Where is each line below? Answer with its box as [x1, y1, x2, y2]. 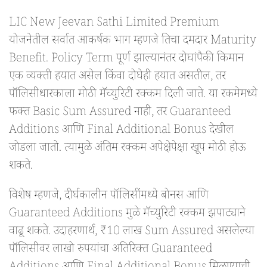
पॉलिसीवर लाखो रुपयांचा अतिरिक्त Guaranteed [9, 241, 212, 260]
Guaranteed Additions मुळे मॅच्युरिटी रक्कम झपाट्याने [9, 205, 246, 225]
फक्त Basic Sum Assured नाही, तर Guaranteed [9, 104, 231, 123]
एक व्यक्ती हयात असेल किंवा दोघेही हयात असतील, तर [9, 68, 226, 88]
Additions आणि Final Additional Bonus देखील [9, 122, 234, 141]
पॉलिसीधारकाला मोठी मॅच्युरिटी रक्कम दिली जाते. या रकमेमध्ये [9, 86, 257, 105]
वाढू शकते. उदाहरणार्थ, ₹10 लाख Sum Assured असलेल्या [9, 223, 254, 243]
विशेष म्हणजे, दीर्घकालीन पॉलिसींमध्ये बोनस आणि [9, 187, 209, 207]
